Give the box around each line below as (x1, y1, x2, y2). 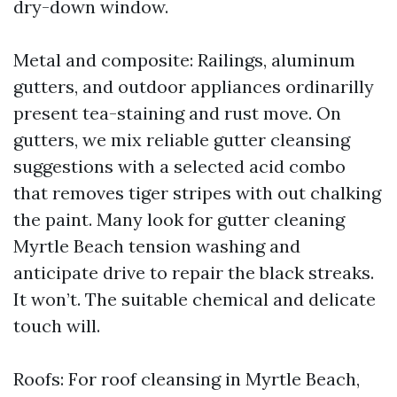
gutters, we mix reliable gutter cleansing (13, 128, 350, 151)
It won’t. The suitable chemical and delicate (13, 288, 376, 310)
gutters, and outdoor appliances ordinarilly (13, 75, 374, 97)
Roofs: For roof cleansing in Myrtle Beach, (13, 368, 360, 390)
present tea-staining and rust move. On (13, 102, 341, 124)
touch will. (13, 315, 100, 337)
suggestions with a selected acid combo (13, 155, 346, 177)
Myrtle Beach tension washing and (13, 235, 300, 257)
